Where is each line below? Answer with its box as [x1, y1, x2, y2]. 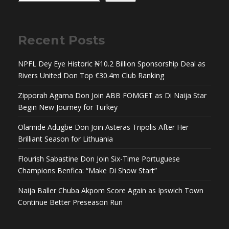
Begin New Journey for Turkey [18, 102, 118, 112]
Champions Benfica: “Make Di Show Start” [18, 165, 157, 175]
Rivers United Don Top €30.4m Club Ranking [18, 70, 164, 80]
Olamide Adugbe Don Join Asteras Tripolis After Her [18, 122, 189, 132]
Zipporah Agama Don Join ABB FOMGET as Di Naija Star [18, 90, 207, 100]
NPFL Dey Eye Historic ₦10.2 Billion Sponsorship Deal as [18, 58, 205, 68]
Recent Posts [18, 32, 105, 48]
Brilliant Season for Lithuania [18, 133, 113, 144]
